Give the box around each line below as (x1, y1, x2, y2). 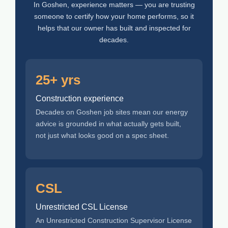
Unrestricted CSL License (36, 202, 128, 211)
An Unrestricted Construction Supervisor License (36, 216, 192, 224)
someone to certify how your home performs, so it (34, 12, 194, 21)
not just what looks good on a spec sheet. (36, 131, 169, 140)
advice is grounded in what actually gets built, (36, 120, 181, 128)
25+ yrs (36, 72, 80, 88)
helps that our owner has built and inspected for (37, 24, 191, 33)
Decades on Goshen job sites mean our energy (36, 108, 188, 117)
